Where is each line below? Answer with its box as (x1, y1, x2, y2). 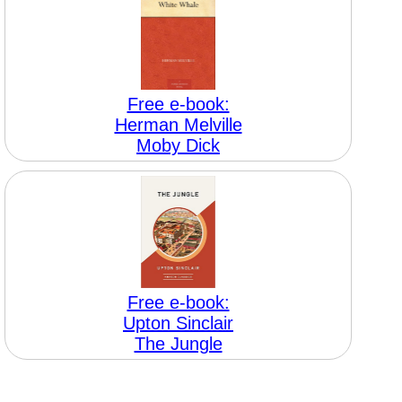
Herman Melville (114, 115, 242, 135)
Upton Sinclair (123, 313, 233, 333)
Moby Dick (136, 135, 220, 155)
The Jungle (134, 334, 223, 354)
